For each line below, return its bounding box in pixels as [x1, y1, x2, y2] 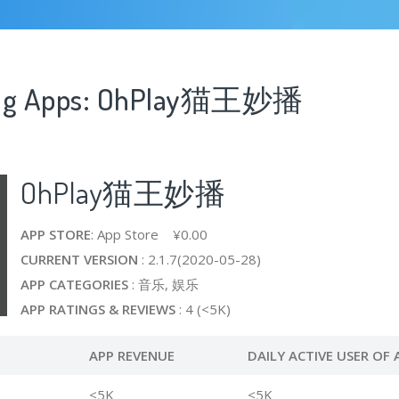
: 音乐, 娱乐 [128, 275, 199, 293]
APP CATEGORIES [20, 275, 128, 293]
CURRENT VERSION [20, 250, 138, 268]
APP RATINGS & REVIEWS [20, 300, 175, 318]
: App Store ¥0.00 [91, 225, 208, 243]
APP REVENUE [88, 346, 175, 364]
